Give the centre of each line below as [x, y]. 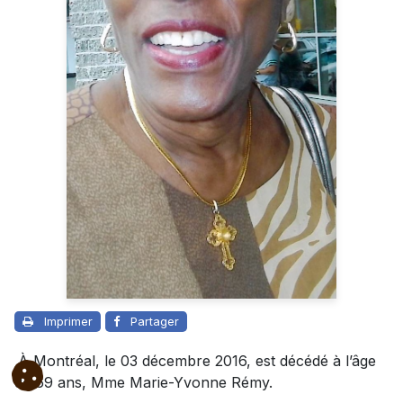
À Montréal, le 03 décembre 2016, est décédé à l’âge [197, 360]
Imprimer [68, 321]
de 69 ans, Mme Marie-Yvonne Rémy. [143, 382]
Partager [155, 321]
